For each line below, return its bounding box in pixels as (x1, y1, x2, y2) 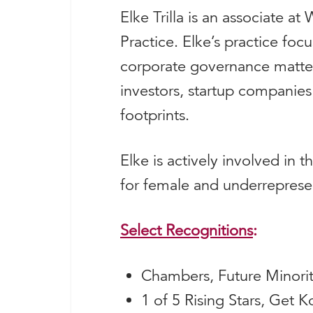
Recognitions (166, 221, 253, 240)
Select (120, 221, 166, 240)
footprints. (120, 105, 189, 124)
